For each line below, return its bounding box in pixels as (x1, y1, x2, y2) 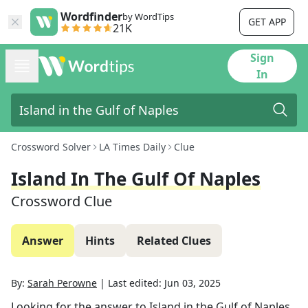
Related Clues (137, 233, 211, 248)
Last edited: (108, 276, 164, 289)
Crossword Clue (11, 192, 112, 210)
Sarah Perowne (27, 276, 97, 289)
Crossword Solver (11, 140, 91, 153)
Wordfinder (60, 9, 122, 24)
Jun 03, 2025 (164, 276, 221, 289)
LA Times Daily (99, 140, 166, 153)
